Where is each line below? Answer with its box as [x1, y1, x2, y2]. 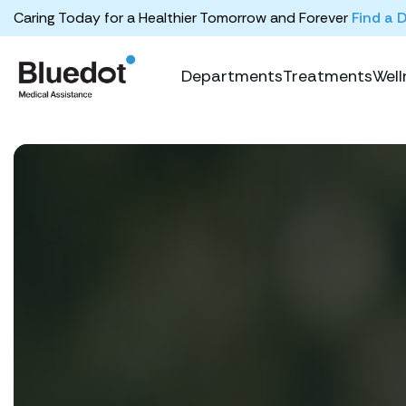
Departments [181, 64, 283, 87]
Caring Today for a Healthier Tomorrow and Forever [14, 8, 352, 27]
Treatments [283, 64, 372, 87]
